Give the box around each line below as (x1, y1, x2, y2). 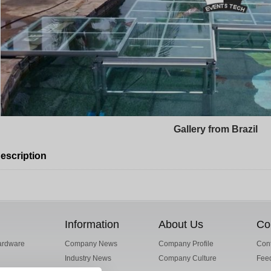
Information (64, 218, 119, 230)
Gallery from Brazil (174, 124, 258, 134)
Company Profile (158, 240, 214, 248)
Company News (64, 240, 117, 248)
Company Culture (158, 254, 217, 263)
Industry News (64, 254, 111, 263)
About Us (158, 218, 204, 230)
